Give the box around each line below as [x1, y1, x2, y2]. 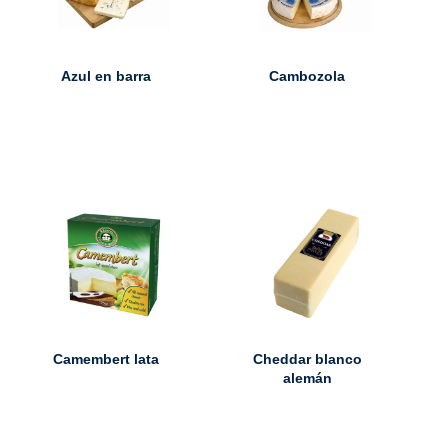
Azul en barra [60, 67, 151, 84]
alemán [282, 369, 332, 386]
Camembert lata [52, 350, 159, 367]
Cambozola [269, 67, 346, 84]
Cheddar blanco [252, 350, 362, 367]
